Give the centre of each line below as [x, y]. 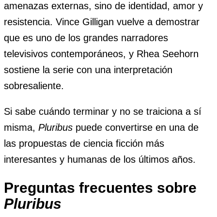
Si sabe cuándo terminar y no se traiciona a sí [103, 111]
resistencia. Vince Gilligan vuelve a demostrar [102, 22]
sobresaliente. [34, 85]
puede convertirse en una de [136, 127]
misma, [21, 127]
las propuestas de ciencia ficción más [84, 143]
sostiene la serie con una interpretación [88, 70]
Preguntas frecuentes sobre [100, 187]
